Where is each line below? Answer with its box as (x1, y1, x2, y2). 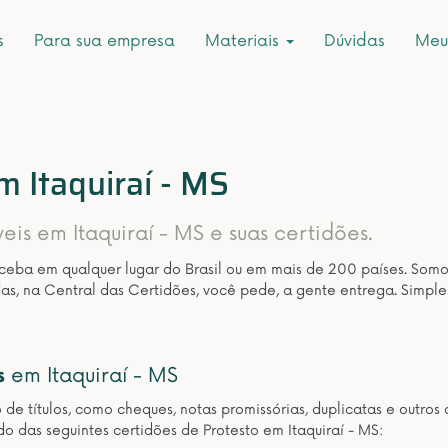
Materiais (205, 31, 284, 52)
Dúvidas (324, 31, 385, 52)
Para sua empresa (34, 31, 175, 52)
